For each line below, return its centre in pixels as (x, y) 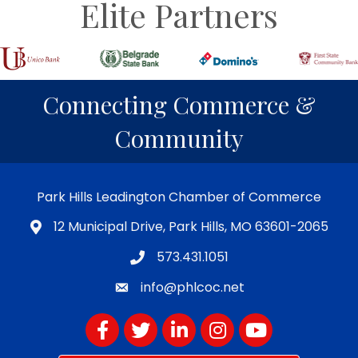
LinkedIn (187, 321)
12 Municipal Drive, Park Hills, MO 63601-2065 (191, 226)
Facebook (116, 321)
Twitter (146, 321)
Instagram (233, 321)
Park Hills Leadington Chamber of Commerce (179, 197)
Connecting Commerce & (179, 104)
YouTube (265, 321)
